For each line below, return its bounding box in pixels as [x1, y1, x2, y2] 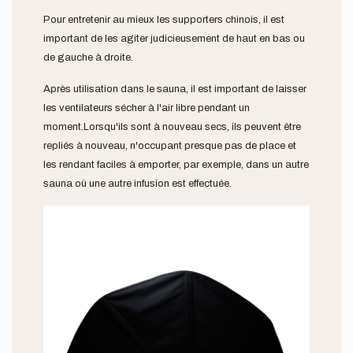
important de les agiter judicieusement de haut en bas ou [43, 32, 305, 44]
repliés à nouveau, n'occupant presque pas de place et [43, 139, 296, 151]
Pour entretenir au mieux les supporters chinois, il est [43, 13, 284, 25]
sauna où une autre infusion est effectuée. [43, 177, 232, 189]
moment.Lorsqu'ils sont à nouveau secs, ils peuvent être [43, 121, 301, 132]
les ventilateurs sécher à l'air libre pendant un [43, 102, 250, 113]
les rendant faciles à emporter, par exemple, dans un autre [43, 158, 309, 170]
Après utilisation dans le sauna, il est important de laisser [43, 83, 307, 95]
